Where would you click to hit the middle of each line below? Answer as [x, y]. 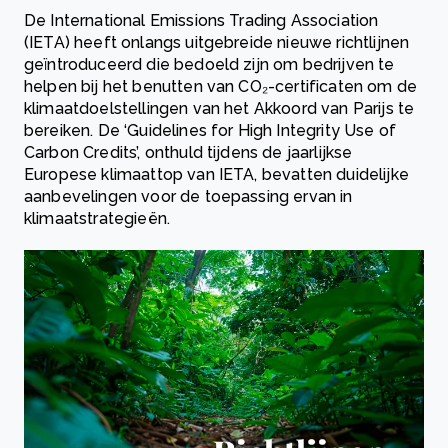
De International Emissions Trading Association [201, 21]
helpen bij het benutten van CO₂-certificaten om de [221, 87]
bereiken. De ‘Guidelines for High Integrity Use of [210, 131]
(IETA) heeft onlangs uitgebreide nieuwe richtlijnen [217, 43]
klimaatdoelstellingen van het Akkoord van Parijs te [219, 109]
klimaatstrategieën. [97, 219]
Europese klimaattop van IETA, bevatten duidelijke [216, 175]
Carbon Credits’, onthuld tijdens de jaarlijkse [188, 153]
